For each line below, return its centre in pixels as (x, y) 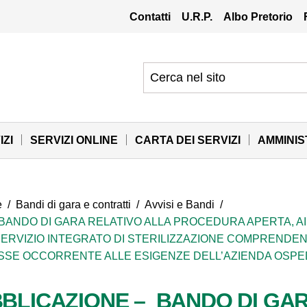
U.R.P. (197, 16)
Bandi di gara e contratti (74, 204)
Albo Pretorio (258, 16)
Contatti (150, 16)
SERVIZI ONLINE (74, 140)
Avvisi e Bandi (180, 204)
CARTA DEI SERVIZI (188, 140)
